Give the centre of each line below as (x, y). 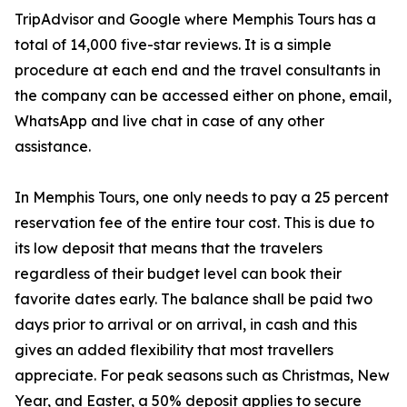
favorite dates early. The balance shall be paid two (194, 299)
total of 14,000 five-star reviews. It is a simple (173, 45)
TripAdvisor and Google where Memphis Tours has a (195, 19)
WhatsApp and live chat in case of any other (169, 121)
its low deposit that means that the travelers (169, 248)
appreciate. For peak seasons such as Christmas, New (202, 375)
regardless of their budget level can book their (178, 273)
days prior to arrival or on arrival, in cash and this (186, 324)
